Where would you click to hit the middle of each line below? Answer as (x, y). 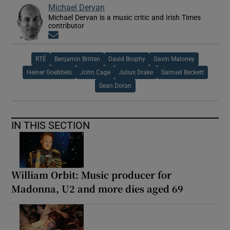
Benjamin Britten (77, 59)
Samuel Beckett (182, 72)
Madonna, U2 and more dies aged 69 (98, 188)
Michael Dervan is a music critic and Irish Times (125, 17)
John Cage (95, 72)
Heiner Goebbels (49, 72)
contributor (66, 25)
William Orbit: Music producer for (92, 174)
